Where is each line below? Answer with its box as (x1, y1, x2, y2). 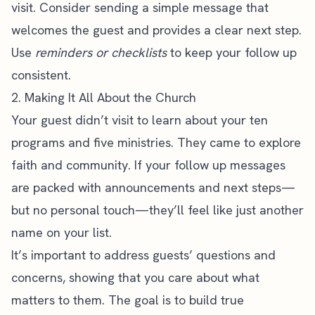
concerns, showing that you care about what (11, 269, 259, 285)
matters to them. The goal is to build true (11, 292, 244, 308)
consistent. (11, 67, 71, 83)
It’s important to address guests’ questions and (11, 247, 276, 263)
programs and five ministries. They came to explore (11, 134, 301, 150)
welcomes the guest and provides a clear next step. (11, 22, 302, 38)
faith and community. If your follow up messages (11, 157, 285, 173)
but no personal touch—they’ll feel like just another (11, 202, 304, 218)
